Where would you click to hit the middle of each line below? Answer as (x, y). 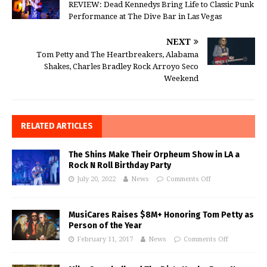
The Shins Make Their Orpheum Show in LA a (154, 154)
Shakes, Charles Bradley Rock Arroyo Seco (121, 66)
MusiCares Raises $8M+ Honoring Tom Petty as (161, 215)
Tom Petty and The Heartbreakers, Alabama (117, 54)
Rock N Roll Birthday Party (120, 165)
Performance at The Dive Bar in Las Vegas (145, 16)
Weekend (181, 78)
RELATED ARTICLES (57, 126)
